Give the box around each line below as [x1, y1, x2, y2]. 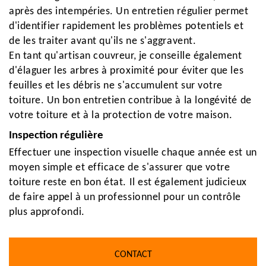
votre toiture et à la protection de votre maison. [9, 110, 233, 121]
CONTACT [114, 250, 152, 259]
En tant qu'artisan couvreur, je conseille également [9, 50, 242, 62]
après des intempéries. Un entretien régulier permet [9, 6, 249, 17]
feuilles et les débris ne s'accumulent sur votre [9, 80, 223, 91]
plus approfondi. [9, 207, 85, 218]
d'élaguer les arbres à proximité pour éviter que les [9, 65, 244, 77]
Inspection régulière [9, 130, 103, 141]
